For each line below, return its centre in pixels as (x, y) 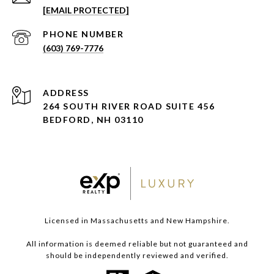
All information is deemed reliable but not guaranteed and (137, 244)
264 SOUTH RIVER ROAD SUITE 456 (129, 106)
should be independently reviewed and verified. (137, 256)
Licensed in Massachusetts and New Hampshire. (137, 221)
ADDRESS (66, 93)
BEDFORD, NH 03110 (93, 120)
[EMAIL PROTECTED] (86, 10)
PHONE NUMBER (83, 34)
